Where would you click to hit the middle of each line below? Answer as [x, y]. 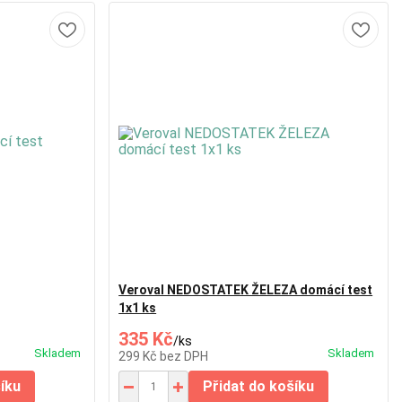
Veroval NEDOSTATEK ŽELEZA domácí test [246, 289]
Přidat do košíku [259, 386]
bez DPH [184, 356]
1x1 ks [138, 307]
